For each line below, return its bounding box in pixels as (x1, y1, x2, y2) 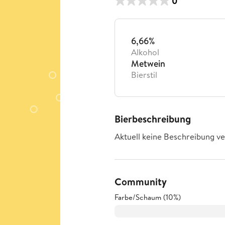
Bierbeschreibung (115, 112, 191, 126)
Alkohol (131, 46, 159, 58)
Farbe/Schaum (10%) (115, 192, 181, 202)
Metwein (131, 57, 165, 70)
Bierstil (131, 69, 157, 80)
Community (115, 175, 167, 188)
